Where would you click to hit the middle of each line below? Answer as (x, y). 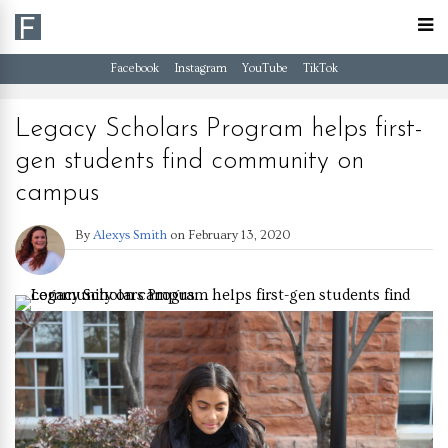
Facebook (134, 68)
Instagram (200, 68)
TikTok (320, 68)
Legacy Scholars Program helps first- (219, 129)
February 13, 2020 (239, 235)
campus (57, 193)
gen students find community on (189, 161)
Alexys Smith (130, 235)
